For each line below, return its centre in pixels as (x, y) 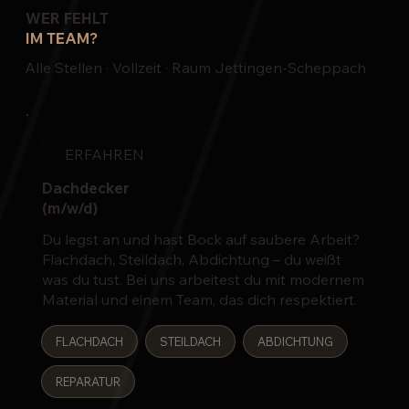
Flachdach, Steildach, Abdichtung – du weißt (191, 259)
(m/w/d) (69, 209)
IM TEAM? (62, 39)
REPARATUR (89, 382)
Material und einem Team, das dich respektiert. (199, 299)
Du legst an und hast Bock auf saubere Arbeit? (200, 239)
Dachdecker (85, 189)
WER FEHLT (67, 19)
